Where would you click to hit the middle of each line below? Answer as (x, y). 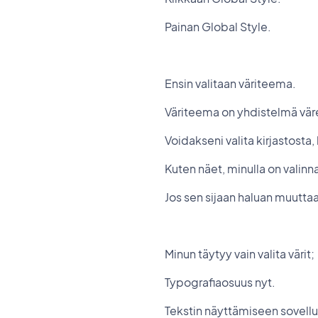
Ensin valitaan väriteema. (231, 83)
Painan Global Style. (218, 27)
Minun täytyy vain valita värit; (241, 254)
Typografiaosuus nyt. (220, 282)
